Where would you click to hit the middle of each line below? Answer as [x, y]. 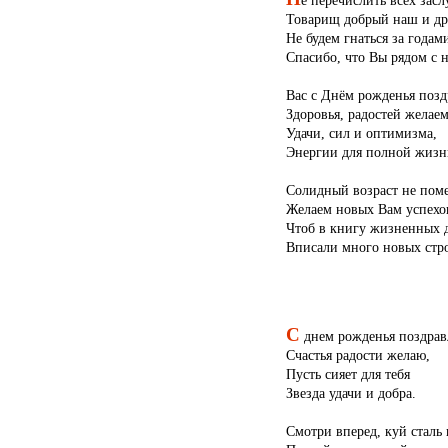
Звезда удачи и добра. [350, 392]
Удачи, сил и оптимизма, [361, 133]
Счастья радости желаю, [357, 354]
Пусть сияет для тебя [347, 373]
